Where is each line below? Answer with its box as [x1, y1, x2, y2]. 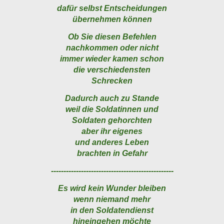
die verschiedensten [73, 65, 150, 74]
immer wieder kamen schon [60, 54, 164, 63]
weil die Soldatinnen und [65, 105, 158, 114]
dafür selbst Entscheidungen [57, 4, 167, 13]
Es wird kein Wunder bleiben [58, 184, 166, 193]
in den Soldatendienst [70, 206, 153, 215]
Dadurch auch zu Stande [65, 94, 159, 103]
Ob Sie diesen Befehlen [67, 32, 156, 41]
